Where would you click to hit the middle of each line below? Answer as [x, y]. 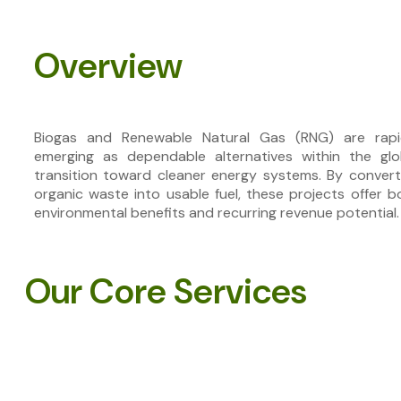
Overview [108, 66]
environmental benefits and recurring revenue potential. [217, 212]
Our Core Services [166, 292]
